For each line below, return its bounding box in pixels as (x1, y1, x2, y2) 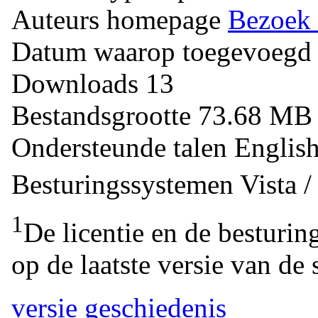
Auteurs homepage (11, 4, 221, 35)
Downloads (11, 67, 146, 99)
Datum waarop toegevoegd (11, 35, 312, 67)
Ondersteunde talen (11, 131, 234, 163)
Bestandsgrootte (11, 99, 191, 131)
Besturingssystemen (11, 168, 234, 199)
